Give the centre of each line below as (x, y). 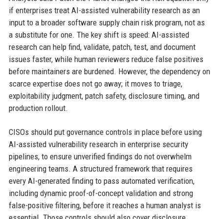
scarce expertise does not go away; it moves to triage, (95, 83)
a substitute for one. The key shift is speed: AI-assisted (99, 34)
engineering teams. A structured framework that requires (100, 168)
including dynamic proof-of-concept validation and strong (101, 193)
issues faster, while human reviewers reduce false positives (106, 59)
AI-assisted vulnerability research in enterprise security (98, 144)
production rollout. (38, 108)
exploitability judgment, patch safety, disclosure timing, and (104, 96)
